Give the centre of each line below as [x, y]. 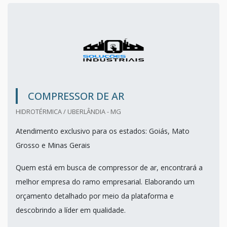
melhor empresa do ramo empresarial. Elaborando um [105, 182]
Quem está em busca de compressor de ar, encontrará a [109, 168]
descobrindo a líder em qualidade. [71, 210]
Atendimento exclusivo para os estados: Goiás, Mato [103, 131]
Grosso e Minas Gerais [53, 145]
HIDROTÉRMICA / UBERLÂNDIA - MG [68, 112]
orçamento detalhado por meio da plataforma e [95, 196]
